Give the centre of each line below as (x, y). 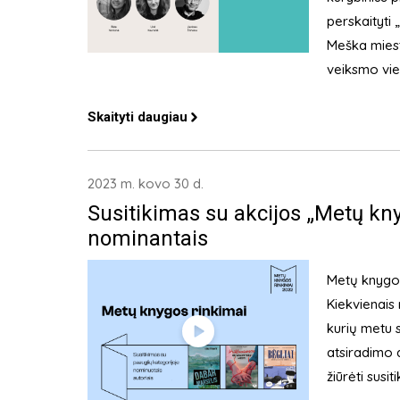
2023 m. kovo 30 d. (145, 184)
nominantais (147, 239)
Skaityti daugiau (137, 117)
